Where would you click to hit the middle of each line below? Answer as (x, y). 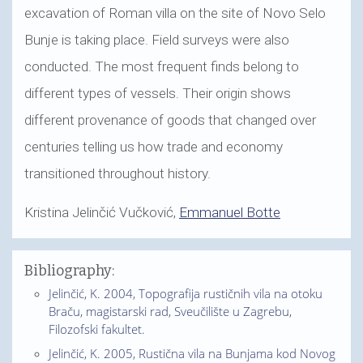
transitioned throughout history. (117, 173)
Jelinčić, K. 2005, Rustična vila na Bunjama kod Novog (192, 353)
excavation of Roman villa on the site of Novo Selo (175, 13)
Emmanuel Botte (230, 212)
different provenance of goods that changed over (170, 120)
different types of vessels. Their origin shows (158, 93)
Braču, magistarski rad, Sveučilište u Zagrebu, (170, 311)
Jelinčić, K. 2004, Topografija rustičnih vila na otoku (186, 293)
